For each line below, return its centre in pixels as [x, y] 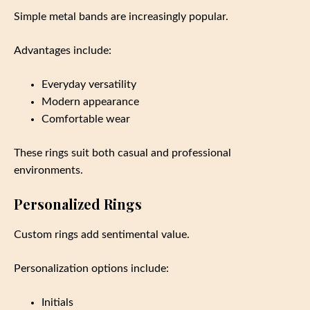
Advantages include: [63, 50]
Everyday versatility [89, 84]
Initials [57, 302]
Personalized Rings [78, 203]
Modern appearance [90, 101]
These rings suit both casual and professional [122, 153]
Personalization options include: [91, 268]
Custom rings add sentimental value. [102, 234]
